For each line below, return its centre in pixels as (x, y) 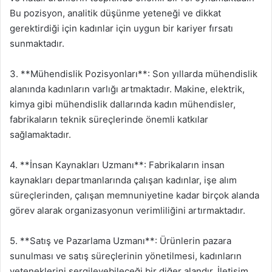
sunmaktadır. (37, 43)
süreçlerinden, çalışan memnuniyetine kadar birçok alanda (134, 195)
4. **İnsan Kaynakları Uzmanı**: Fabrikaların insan (117, 165)
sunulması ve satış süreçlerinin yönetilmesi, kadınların (126, 256)
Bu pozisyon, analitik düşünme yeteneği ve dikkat (115, 13)
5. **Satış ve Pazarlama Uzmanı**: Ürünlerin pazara (121, 240)
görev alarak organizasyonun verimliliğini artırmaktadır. (127, 210)
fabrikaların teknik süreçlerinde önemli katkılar (109, 119)
